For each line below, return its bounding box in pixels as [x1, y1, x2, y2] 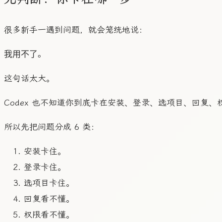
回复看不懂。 [24, 193, 74, 204]
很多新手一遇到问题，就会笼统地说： [4, 24, 147, 35]
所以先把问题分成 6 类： [4, 121, 99, 132]
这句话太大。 [4, 73, 55, 83]
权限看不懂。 [24, 209, 74, 220]
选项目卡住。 [24, 177, 74, 188]
